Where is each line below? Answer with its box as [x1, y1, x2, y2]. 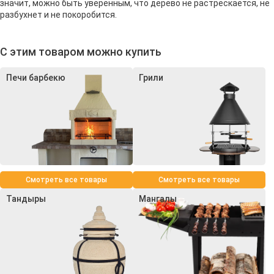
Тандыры [6, 193, 46, 204]
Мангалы [139, 193, 177, 204]
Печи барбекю [6, 72, 65, 83]
